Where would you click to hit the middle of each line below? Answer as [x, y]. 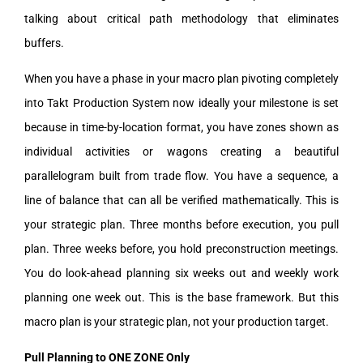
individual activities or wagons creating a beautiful [181, 151]
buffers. [44, 43]
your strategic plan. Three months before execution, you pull [181, 224]
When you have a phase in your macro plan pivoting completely [181, 78]
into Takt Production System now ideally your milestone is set [181, 102]
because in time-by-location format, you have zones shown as [181, 127]
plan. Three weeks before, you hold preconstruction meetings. [181, 248]
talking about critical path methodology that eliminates [181, 18]
